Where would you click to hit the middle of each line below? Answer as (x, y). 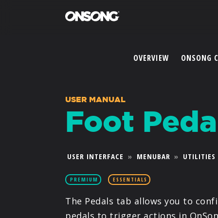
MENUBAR (153, 156)
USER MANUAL (96, 99)
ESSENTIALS (130, 179)
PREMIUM (84, 179)
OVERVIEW (151, 58)
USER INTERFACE (96, 156)
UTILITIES (200, 156)
